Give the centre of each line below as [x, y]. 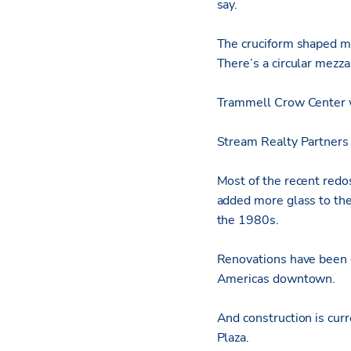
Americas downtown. [276, 279]
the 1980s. [248, 221]
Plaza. [233, 338]
